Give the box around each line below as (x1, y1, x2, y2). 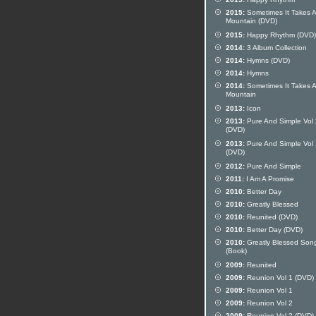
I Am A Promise (244, 175, 294, 183)
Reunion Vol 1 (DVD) (245, 274, 314, 281)
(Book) (226, 247, 247, 257)
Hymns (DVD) (245, 56, 290, 64)
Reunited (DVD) (245, 213, 298, 221)
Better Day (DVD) (245, 226, 303, 233)
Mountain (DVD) (226, 17, 277, 27)
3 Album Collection (245, 44, 307, 51)
